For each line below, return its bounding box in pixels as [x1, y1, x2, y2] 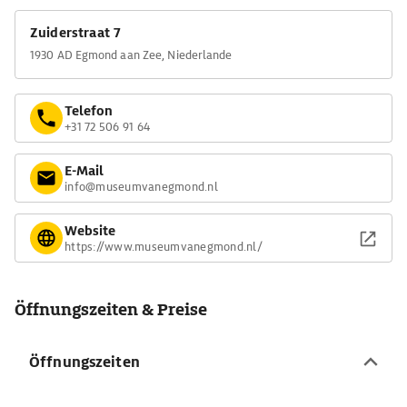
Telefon [65, 102, 113, 119]
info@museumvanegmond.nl [65, 178, 218, 194]
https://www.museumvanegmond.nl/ [65, 238, 263, 254]
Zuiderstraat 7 [30, 25, 122, 41]
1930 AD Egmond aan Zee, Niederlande [30, 47, 233, 63]
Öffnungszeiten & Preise [15, 299, 207, 320]
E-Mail [65, 162, 104, 179]
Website [65, 222, 115, 239]
